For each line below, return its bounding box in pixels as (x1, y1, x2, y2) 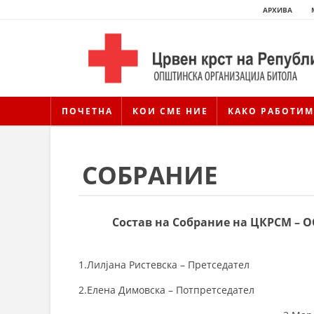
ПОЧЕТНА (62, 104, 113, 117)
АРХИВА (263, 5, 292, 15)
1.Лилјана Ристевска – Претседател (78, 257, 250, 271)
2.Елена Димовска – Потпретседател (78, 282, 254, 296)
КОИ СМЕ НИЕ (132, 104, 208, 117)
